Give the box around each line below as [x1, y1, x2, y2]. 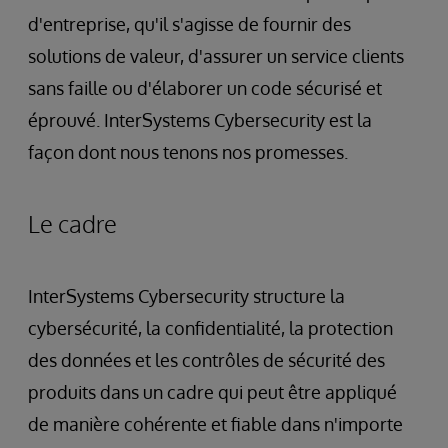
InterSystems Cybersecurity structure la [28, 285, 345, 307]
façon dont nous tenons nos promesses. [28, 141, 348, 163]
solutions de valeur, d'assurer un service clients [28, 45, 404, 67]
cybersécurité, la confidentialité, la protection [28, 317, 393, 339]
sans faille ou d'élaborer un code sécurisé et [28, 77, 382, 99]
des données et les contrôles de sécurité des [28, 349, 385, 371]
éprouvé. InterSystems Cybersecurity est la [28, 109, 372, 131]
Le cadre [28, 208, 117, 239]
